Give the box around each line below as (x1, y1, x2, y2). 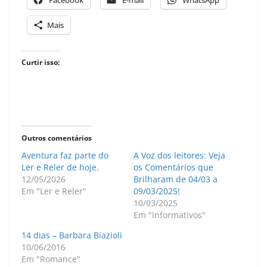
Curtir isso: (21, 57, 60, 68)
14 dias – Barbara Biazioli (21, 229, 122, 241)
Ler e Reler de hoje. (21, 162, 99, 173)
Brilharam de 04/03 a (133, 173, 218, 185)
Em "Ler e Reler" (21, 185, 86, 197)
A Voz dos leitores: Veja (133, 150, 225, 162)
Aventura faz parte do (21, 150, 108, 162)
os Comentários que (133, 162, 213, 173)
